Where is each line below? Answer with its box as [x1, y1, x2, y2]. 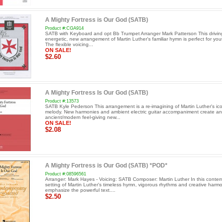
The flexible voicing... [45, 41, 93, 47]
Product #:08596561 [45, 171, 86, 177]
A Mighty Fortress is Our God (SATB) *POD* [45, 162, 167, 169]
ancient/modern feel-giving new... [45, 114, 120, 120]
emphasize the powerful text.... [45, 187, 115, 193]
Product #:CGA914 [45, 25, 84, 31]
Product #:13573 [45, 98, 79, 104]
